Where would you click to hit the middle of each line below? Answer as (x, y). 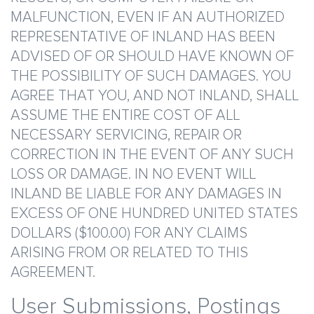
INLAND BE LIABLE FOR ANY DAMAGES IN (146, 194)
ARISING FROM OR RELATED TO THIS (129, 253)
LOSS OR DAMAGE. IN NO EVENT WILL (133, 174)
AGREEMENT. (53, 272)
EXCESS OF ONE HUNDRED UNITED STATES (154, 213)
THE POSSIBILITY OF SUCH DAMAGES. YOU (151, 76)
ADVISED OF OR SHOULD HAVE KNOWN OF (152, 56)
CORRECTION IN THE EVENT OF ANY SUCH (152, 155)
